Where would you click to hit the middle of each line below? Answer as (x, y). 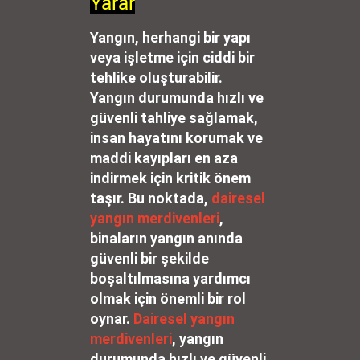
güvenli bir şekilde (149, 258)
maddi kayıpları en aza (164, 158)
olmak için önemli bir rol (168, 299)
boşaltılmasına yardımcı (170, 278)
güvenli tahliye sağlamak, (174, 118)
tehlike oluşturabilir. (156, 78)
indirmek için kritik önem (170, 178)
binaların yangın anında (166, 238)
